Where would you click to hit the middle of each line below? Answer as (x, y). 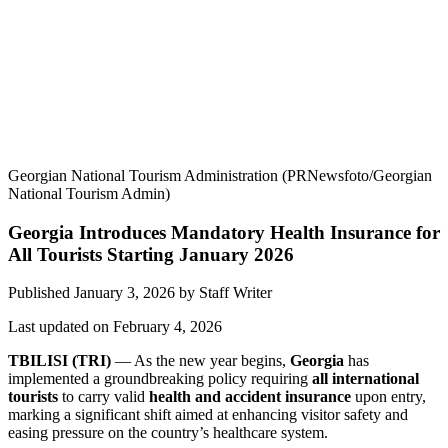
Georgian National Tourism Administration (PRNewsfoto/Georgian (220, 175)
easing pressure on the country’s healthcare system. (168, 433)
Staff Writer (233, 293)
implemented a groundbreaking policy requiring (160, 379)
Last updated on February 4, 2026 (115, 327)
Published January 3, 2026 (93, 293)
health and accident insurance (250, 397)
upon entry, (388, 397)
